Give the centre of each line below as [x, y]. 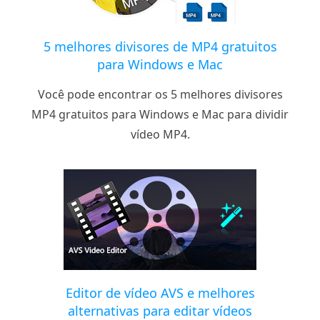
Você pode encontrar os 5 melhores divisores [160, 94]
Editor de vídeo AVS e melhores [160, 292]
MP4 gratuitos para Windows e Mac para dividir [160, 114]
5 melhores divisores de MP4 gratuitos [160, 46]
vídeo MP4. [160, 134]
